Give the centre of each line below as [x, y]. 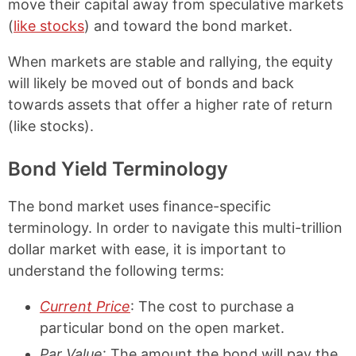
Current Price [85, 306]
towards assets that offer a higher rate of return [170, 104]
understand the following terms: [116, 271]
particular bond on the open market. [162, 328]
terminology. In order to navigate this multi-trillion [175, 228]
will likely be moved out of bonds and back [151, 83]
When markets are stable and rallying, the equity [170, 62]
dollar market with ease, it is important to [147, 249]
